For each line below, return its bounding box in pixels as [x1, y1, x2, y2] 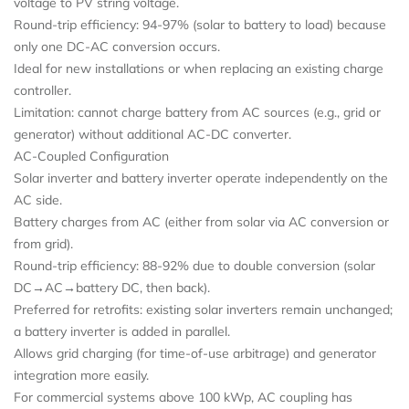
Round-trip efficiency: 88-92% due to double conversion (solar [14, 257, 375, 274]
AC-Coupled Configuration [14, 147, 169, 164]
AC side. [14, 191, 62, 208]
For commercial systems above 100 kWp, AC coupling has [14, 388, 352, 405]
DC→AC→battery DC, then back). [14, 278, 210, 296]
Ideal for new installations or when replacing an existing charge [14, 59, 383, 77]
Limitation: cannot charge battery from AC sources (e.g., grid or [14, 103, 381, 121]
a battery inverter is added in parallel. [14, 322, 230, 340]
